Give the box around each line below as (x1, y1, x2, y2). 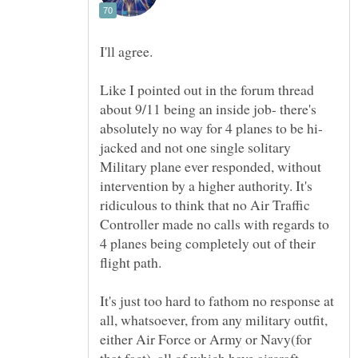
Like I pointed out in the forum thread (100, 79, 314, 99)
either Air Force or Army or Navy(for (100, 328, 312, 348)
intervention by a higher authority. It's (100, 175, 312, 195)
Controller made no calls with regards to (100, 213, 329, 233)
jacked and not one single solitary (100, 137, 291, 157)
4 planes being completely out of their (100, 233, 316, 253)
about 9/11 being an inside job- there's (100, 98, 316, 118)
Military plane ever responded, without (100, 156, 321, 176)
